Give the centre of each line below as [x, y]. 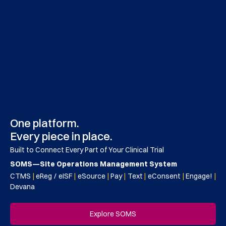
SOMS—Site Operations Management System [94, 164]
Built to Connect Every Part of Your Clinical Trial [87, 150]
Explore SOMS [113, 214]
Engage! [199, 176]
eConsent [164, 176]
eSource [92, 176]
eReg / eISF [54, 176]
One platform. [45, 123]
